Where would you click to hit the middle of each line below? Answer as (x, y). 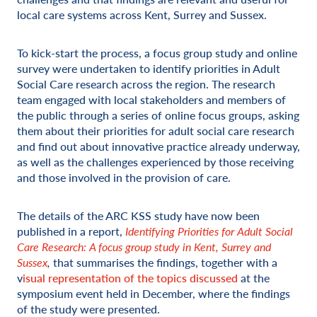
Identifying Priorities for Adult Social (209, 231)
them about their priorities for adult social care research (156, 131)
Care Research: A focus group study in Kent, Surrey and (144, 247)
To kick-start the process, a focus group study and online (157, 53)
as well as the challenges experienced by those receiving (155, 162)
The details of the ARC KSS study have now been (138, 215)
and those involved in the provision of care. (124, 177)
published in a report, (71, 231)
